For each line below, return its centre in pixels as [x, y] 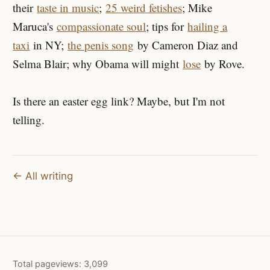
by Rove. [223, 64]
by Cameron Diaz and [186, 45]
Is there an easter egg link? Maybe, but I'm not [119, 101]
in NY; [49, 45]
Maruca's [35, 27]
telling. [31, 120]
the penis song [101, 45]
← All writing [43, 176]
